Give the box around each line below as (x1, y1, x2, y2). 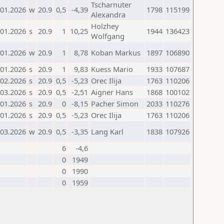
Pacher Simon (91, 98, 138, 108)
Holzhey (91, 21, 118, 31)
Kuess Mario (91, 64, 133, 74)
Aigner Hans (91, 87, 133, 97)
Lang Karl (91, 126, 123, 136)
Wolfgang (91, 31, 124, 41)
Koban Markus (91, 47, 140, 57)
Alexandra (91, 9, 125, 19)
